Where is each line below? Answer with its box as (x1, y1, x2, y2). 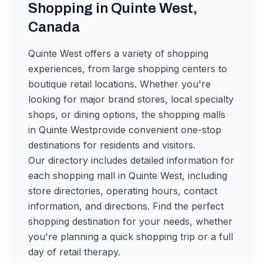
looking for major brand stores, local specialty (28, 93, 234, 105)
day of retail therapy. (28, 246, 120, 258)
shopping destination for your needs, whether (28, 215, 232, 227)
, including (182, 170, 227, 181)
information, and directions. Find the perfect (28, 200, 224, 212)
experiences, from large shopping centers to (28, 63, 227, 75)
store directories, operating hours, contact (28, 185, 217, 197)
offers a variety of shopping (82, 48, 208, 59)
